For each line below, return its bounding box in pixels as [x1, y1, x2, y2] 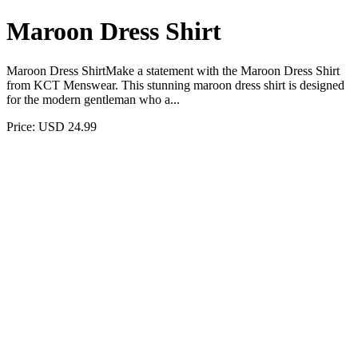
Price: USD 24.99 [6, 119, 97, 133]
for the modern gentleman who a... [6, 92, 180, 106]
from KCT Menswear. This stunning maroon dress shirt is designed [6, 78, 344, 92]
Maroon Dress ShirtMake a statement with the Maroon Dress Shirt [6, 63, 340, 78]
